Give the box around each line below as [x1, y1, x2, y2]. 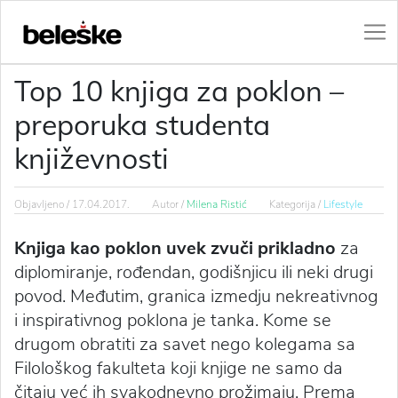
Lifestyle [323, 197, 362, 211]
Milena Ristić [187, 197, 247, 211]
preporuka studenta [14, 107, 270, 142]
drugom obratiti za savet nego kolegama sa [14, 332, 355, 356]
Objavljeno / [14, 197, 72, 211]
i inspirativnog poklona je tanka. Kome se [14, 308, 331, 332]
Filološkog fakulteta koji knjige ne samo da [14, 356, 343, 380]
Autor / [152, 197, 187, 211]
